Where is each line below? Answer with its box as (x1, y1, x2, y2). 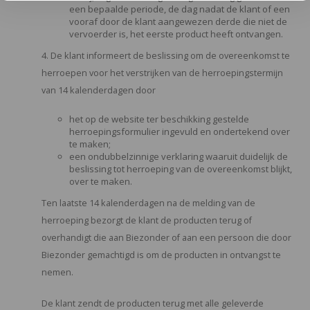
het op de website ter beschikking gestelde (69, 113, 249, 125)
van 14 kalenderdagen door (42, 84, 156, 96)
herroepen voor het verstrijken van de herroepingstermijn (42, 67, 283, 79)
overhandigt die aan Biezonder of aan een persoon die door (42, 232, 291, 244)
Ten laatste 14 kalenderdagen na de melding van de (42, 197, 255, 209)
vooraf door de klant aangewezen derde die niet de (69, 15, 287, 28)
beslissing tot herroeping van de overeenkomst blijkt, (69, 163, 292, 175)
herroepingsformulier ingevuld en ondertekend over (69, 125, 290, 138)
